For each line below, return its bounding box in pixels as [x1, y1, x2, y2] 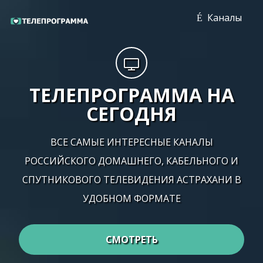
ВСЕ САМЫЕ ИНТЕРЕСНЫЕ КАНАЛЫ [50, 136, 213, 149]
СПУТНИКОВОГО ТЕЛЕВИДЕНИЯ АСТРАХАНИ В [22, 173, 241, 186]
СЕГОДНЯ [86, 101, 177, 126]
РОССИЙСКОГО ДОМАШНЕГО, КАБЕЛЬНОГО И [25, 154, 238, 167]
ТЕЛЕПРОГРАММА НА [29, 82, 234, 107]
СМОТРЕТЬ [105, 233, 158, 246]
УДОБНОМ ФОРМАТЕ [82, 192, 181, 205]
